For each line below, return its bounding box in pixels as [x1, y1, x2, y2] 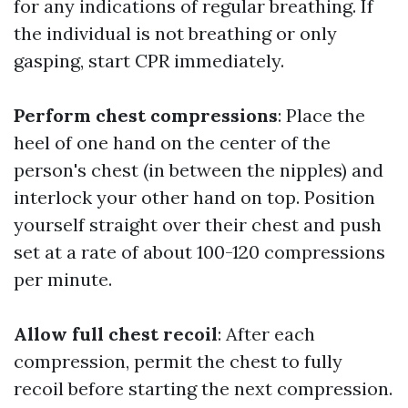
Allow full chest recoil [14, 322, 218, 346]
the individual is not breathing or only [14, 22, 337, 46]
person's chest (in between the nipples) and [14, 158, 383, 182]
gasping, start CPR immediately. [14, 49, 284, 73]
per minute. [14, 268, 112, 291]
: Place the [278, 104, 365, 127]
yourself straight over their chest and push [14, 213, 382, 237]
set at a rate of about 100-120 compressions [14, 240, 385, 264]
